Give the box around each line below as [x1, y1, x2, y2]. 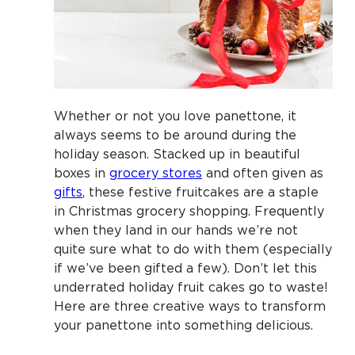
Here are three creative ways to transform [54, 298, 326, 313]
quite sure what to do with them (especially [54, 241, 332, 256]
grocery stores [109, 165, 202, 180]
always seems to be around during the [54, 127, 296, 142]
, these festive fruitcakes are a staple [82, 184, 319, 199]
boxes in [54, 165, 109, 180]
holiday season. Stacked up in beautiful [54, 146, 300, 161]
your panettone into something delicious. [54, 317, 313, 332]
